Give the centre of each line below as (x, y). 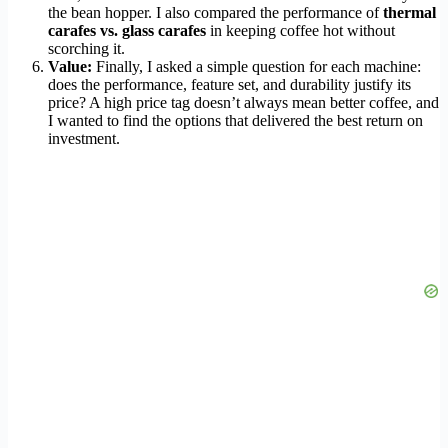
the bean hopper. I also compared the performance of (215, 12)
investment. (84, 138)
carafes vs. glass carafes (127, 30)
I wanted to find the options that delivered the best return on (235, 120)
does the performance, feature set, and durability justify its (229, 84)
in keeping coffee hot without (300, 30)
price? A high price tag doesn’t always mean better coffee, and (243, 102)
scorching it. (86, 48)
